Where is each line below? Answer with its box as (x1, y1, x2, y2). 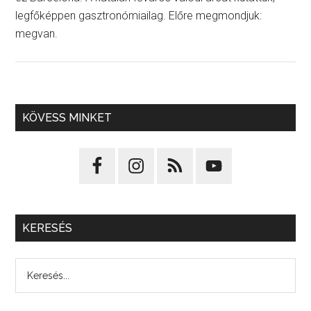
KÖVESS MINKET (22, 111, 112, 124)
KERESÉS (22, 221, 73, 235)
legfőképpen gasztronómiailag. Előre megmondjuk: (15, 9, 262, 22)
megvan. (15, 27, 58, 40)
